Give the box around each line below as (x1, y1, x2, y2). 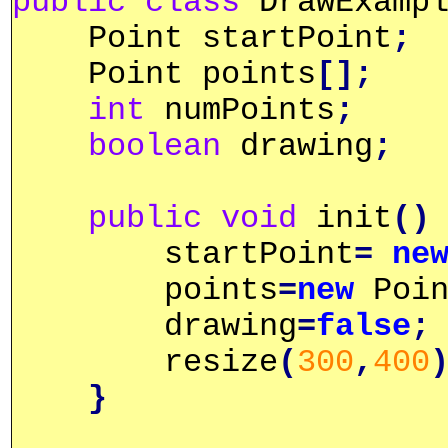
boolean (88, 128, 221, 165)
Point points (12, 56, 316, 93)
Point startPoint (12, 20, 392, 57)
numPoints (145, 92, 335, 129)
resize (12, 344, 278, 381)
